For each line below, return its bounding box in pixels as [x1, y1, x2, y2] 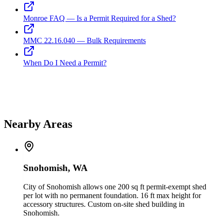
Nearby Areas [4, 117, 72, 130]
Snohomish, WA [23, 163, 88, 173]
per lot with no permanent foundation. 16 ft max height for [23, 191, 201, 200]
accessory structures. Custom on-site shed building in [23, 200, 185, 209]
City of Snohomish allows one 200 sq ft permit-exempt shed [23, 183, 206, 191]
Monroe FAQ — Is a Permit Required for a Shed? [23, 14, 176, 23]
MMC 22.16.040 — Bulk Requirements [23, 36, 146, 45]
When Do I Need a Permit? [23, 59, 107, 67]
